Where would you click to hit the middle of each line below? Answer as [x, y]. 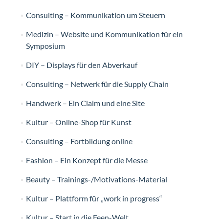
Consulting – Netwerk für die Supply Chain [97, 84]
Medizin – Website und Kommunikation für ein [104, 34]
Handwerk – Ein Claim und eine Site [85, 103]
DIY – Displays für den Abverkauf [81, 65]
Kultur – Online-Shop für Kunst [78, 122]
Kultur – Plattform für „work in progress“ [94, 198]
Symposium [45, 46]
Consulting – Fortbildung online [79, 141]
